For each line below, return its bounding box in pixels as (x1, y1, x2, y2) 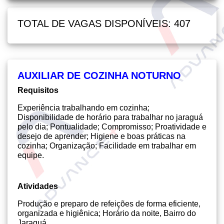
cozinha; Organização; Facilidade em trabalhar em (17, 141, 196, 150)
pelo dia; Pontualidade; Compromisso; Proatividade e (17, 122, 206, 131)
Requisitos (17, 86, 58, 94)
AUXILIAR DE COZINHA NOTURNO (17, 70, 181, 81)
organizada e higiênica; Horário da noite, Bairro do (17, 209, 196, 217)
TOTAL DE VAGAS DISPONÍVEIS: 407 (17, 18, 190, 29)
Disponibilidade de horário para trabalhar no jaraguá (17, 113, 203, 121)
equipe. (17, 151, 44, 159)
